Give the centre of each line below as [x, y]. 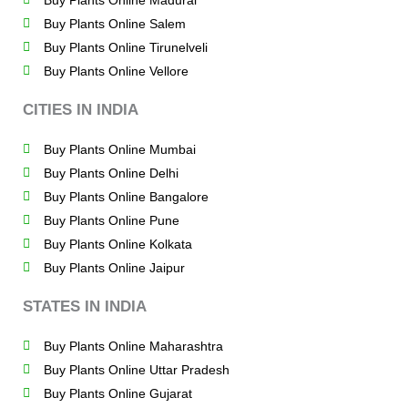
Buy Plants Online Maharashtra [133, 347]
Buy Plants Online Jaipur [114, 268]
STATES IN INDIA [85, 307]
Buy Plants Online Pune [111, 221]
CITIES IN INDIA [81, 110]
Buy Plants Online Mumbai [119, 150]
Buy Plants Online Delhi [111, 173]
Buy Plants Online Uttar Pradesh [136, 370]
